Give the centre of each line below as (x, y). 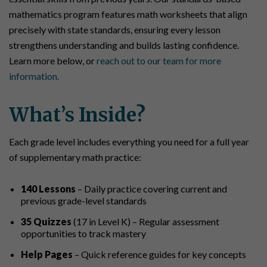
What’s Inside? (77, 115)
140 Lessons (48, 189)
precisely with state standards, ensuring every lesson (115, 30)
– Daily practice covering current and (151, 189)
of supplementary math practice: (75, 157)
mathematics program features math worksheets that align (128, 14)
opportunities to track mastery (83, 234)
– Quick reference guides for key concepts (159, 254)
